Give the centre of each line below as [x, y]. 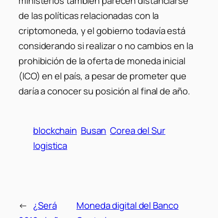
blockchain [55, 130]
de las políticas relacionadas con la [89, 15]
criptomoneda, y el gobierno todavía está [102, 30]
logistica [50, 145]
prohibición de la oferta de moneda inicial [102, 61]
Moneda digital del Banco [127, 206]
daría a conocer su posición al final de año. [104, 91]
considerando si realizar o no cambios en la [106, 45]
